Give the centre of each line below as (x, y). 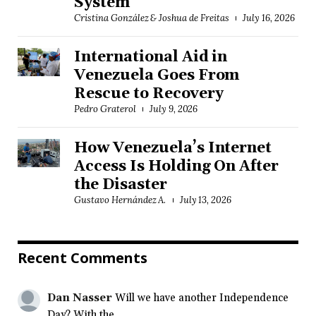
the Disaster (121, 185)
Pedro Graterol (105, 109)
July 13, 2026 (206, 200)
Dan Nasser (80, 298)
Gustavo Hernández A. (120, 200)
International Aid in (151, 57)
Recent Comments (83, 258)
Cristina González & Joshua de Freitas (152, 18)
